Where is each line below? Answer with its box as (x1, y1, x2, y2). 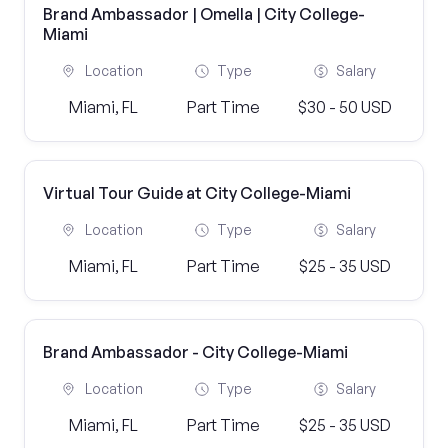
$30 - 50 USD (297, 97, 392, 117)
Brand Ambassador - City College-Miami (43, 342, 348, 362)
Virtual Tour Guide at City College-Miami (43, 183, 351, 203)
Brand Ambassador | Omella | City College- (43, 4, 365, 24)
